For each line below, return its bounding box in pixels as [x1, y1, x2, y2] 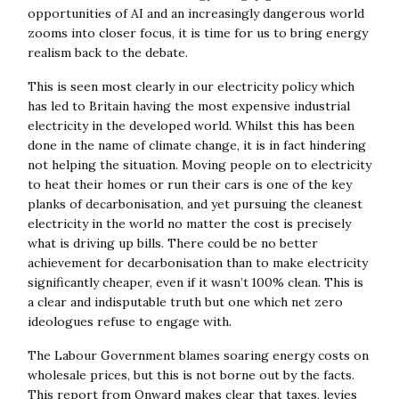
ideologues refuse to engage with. [27, 313, 232, 330]
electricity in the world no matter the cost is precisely [27, 215, 351, 232]
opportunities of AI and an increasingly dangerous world [27, 4, 364, 21]
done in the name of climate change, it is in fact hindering [27, 136, 366, 153]
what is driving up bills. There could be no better [27, 234, 318, 251]
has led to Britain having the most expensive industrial [27, 97, 350, 114]
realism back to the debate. [27, 44, 188, 61]
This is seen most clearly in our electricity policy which [27, 77, 354, 94]
